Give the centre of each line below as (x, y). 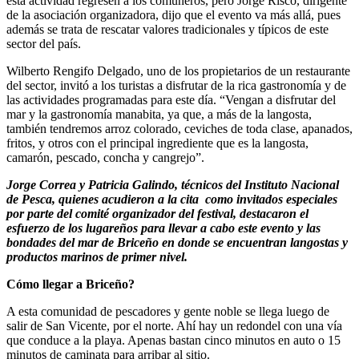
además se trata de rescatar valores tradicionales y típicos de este (167, 29)
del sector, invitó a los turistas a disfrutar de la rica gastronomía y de (176, 85)
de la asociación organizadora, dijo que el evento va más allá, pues (173, 14)
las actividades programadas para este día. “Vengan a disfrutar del (171, 99)
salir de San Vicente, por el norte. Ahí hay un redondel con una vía (174, 325)
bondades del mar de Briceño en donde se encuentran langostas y (177, 242)
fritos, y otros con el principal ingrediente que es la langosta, (157, 143)
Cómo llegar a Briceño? (71, 284)
